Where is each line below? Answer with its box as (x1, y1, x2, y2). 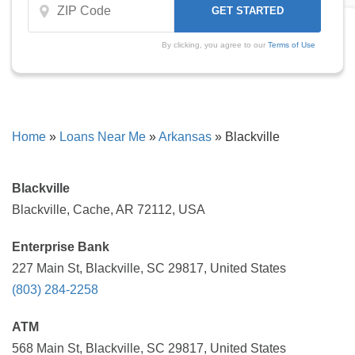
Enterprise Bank (12, 240, 109, 254)
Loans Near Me (59, 130, 146, 143)
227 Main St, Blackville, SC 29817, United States (12, 261, 286, 275)
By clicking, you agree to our (161, 40, 268, 49)
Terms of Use (267, 40, 315, 49)
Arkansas (158, 130, 212, 143)
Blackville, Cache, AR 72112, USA (12, 203, 205, 216)
